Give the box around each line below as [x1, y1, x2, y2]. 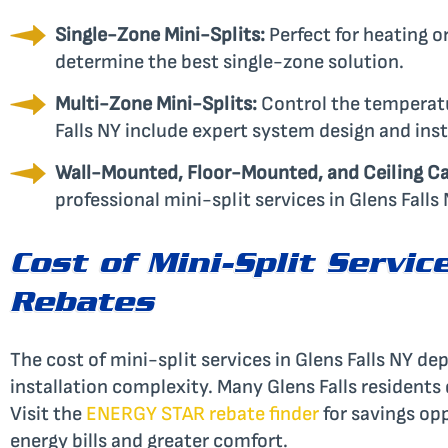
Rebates [10, 291, 154, 322]
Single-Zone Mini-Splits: [55, 22, 265, 47]
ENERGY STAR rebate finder [86, 401, 319, 426]
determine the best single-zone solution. [55, 49, 404, 74]
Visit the [10, 401, 86, 426]
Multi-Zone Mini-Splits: [55, 91, 257, 116]
